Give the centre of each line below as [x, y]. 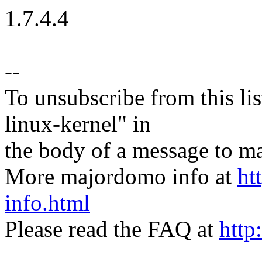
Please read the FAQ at [112, 229]
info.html [47, 203]
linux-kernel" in [78, 124]
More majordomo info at [121, 177]
